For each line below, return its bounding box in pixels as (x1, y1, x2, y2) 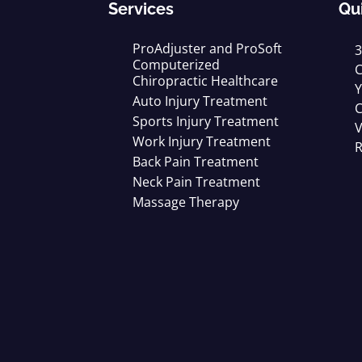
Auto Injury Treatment (133, 91, 267, 110)
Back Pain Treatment (133, 152, 259, 170)
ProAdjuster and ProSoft (133, 39, 282, 57)
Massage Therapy (133, 192, 239, 211)
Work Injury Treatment (133, 132, 271, 150)
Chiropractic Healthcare (133, 71, 278, 90)
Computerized (133, 55, 220, 74)
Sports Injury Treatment (133, 112, 279, 130)
